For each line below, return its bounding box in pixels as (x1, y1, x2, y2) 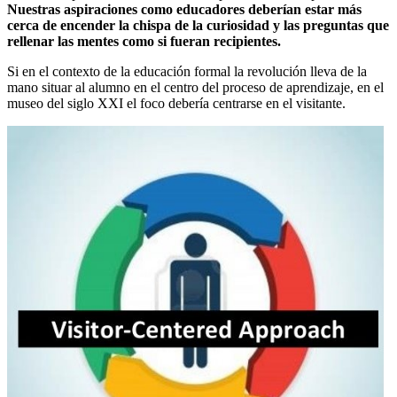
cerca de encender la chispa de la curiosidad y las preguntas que (7, 18, 389, 34)
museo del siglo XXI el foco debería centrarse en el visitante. (7, 96, 346, 112)
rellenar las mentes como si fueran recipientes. (7, 34, 281, 50)
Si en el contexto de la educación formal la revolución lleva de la (7, 64, 367, 80)
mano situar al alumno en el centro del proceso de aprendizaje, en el (7, 80, 384, 96)
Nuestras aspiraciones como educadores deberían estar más (7, 2, 362, 18)
